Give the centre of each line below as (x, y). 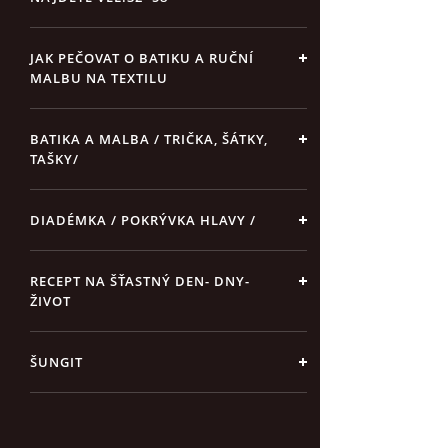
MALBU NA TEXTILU (99, 78)
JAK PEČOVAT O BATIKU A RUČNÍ (142, 58)
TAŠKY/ (54, 159)
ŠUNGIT (56, 362)
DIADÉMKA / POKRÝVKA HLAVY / (143, 220)
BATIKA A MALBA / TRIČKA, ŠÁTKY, (149, 139)
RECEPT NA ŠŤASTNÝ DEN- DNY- (140, 281)
